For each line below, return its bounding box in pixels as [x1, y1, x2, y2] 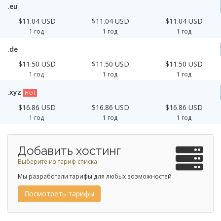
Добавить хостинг [18, 144, 121, 158]
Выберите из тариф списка [18, 157, 97, 165]
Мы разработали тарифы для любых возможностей [18, 172, 172, 180]
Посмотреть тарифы [24, 189, 94, 198]
